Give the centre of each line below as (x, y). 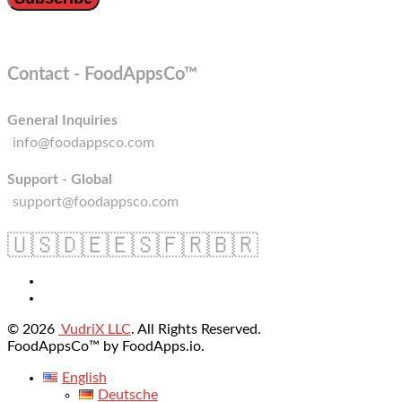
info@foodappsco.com (83, 142)
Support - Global (60, 179)
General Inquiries (62, 120)
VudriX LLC (95, 329)
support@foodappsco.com (96, 201)
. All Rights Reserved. (196, 329)
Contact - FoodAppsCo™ (102, 74)
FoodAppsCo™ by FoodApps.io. (106, 346)
